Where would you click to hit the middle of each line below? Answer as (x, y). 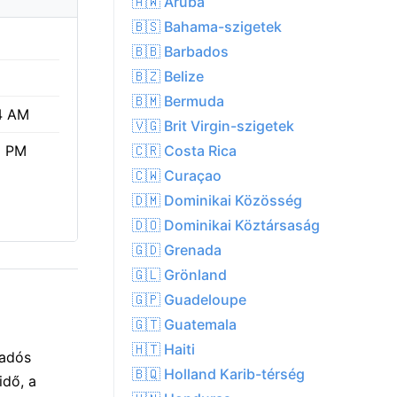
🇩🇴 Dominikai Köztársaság (226, 226)
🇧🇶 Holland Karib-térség (218, 374)
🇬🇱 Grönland (179, 275)
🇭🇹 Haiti (163, 350)
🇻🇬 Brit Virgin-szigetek (213, 126)
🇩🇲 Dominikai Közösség (217, 201)
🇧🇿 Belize (168, 77)
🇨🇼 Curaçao (177, 176)
